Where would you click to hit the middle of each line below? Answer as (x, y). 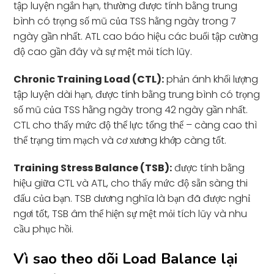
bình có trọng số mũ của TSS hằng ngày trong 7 (125, 21)
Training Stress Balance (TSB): (93, 168)
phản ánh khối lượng (211, 79)
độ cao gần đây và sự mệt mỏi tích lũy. (103, 51)
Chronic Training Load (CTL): (89, 79)
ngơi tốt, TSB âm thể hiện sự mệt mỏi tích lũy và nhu (131, 213)
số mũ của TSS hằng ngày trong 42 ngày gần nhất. (131, 109)
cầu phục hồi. (44, 229)
